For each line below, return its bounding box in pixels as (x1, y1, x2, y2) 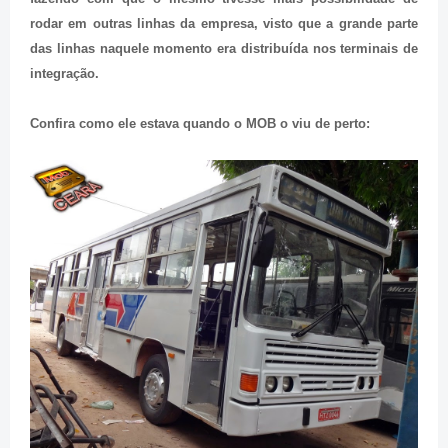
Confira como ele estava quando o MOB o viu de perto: (30, 115, 370, 131)
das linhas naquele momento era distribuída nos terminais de (30, 40, 418, 56)
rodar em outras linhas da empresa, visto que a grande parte (30, 15, 418, 31)
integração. (30, 65, 99, 81)
